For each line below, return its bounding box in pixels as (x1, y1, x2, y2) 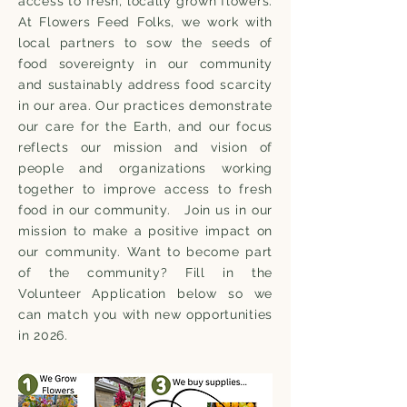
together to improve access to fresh (18, 182, 273, 196)
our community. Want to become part (18, 244, 273, 259)
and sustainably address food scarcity (18, 77, 273, 92)
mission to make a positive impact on (18, 223, 273, 238)
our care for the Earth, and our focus (18, 119, 273, 134)
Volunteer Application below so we (18, 286, 273, 301)
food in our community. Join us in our (18, 203, 273, 217)
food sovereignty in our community (18, 56, 273, 71)
